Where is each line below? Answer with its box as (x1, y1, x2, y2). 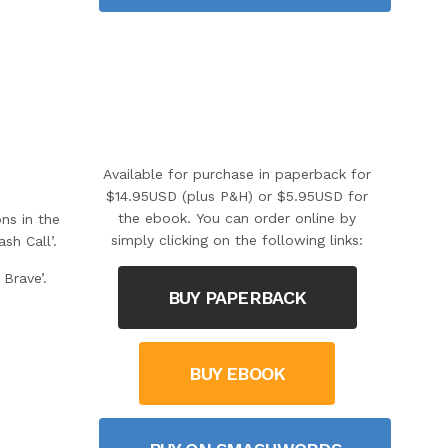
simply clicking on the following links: (111, 232, 364, 249)
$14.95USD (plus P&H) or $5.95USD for (106, 188, 369, 205)
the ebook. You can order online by (118, 210, 357, 227)
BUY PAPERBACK (167, 287, 307, 309)
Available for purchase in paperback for (103, 166, 372, 183)
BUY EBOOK (189, 363, 286, 385)
